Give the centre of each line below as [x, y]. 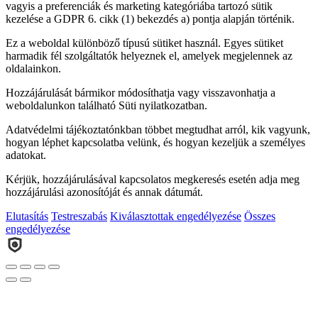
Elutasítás [27, 216]
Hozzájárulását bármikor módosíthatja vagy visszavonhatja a [141, 93]
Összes [260, 216]
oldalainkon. [33, 69]
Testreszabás [79, 216]
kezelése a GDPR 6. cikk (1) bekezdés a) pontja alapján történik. [150, 19]
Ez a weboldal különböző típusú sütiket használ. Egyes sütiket [144, 43]
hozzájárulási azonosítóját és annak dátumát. [104, 192]
